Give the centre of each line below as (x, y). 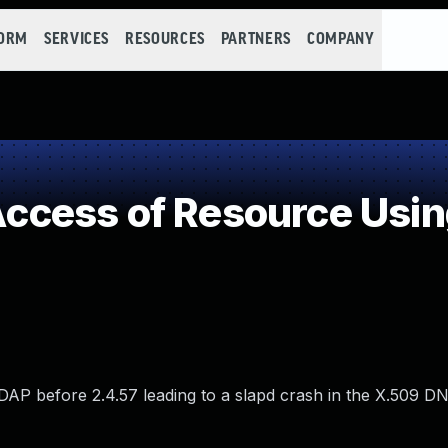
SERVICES (76, 39)
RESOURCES (165, 39)
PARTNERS (255, 39)
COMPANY (340, 39)
